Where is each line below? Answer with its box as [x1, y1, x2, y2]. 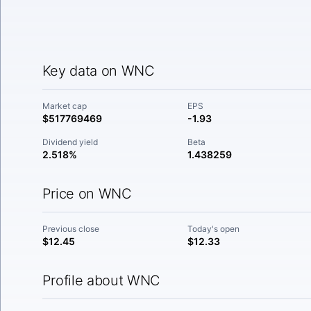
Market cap [42, 101, 87, 111]
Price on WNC [42, 185, 132, 202]
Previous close [42, 224, 99, 234]
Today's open [187, 224, 240, 234]
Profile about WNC [42, 272, 161, 289]
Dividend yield [42, 137, 98, 147]
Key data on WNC [42, 62, 155, 79]
